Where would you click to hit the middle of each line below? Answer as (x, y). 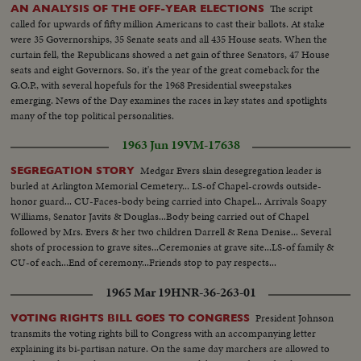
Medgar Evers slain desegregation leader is (231, 170)
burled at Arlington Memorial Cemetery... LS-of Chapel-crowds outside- (166, 185)
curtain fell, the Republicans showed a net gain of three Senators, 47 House (170, 54)
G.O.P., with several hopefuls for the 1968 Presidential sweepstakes (151, 85)
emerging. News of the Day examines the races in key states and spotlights (169, 100)
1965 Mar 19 (138, 292)
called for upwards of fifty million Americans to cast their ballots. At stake (168, 23)
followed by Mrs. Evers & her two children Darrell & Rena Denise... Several (171, 231)
